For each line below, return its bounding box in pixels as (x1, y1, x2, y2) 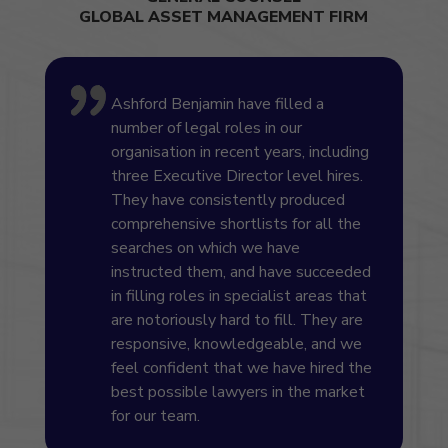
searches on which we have (110, 237, 300, 260)
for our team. (110, 405, 200, 428)
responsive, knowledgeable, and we (110, 333, 362, 356)
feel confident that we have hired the (110, 357, 372, 380)
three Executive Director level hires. (110, 165, 363, 188)
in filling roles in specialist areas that (110, 285, 367, 308)
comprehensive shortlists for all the (110, 213, 361, 236)
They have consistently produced (110, 189, 345, 212)
